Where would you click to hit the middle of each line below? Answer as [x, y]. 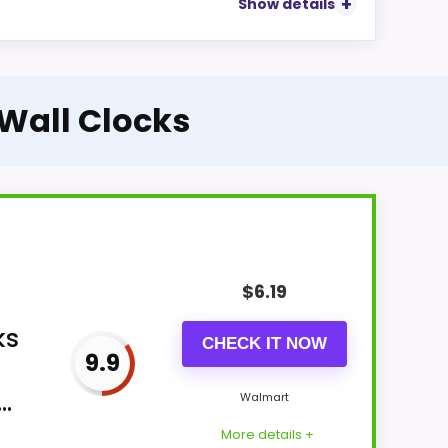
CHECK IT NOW [264, 343]
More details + [267, 434]
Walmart [264, 396]
